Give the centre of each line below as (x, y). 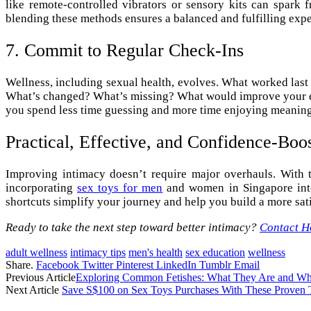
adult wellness (36, 253)
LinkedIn (176, 265)
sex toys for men (120, 188)
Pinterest (135, 265)
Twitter (98, 265)
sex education (215, 253)
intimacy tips (98, 253)
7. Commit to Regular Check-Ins (125, 50)
